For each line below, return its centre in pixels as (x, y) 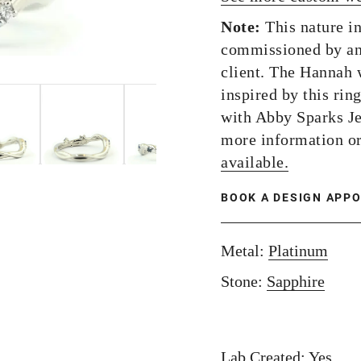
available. (255, 162)
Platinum (298, 251)
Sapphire (296, 281)
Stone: (244, 281)
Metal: (245, 251)
